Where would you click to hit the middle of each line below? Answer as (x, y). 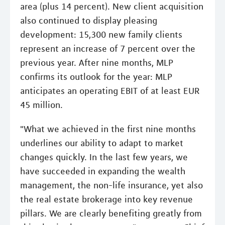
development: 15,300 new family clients (101, 34)
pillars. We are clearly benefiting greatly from (111, 213)
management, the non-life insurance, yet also (111, 185)
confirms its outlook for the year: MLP (96, 77)
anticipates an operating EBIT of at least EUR (110, 91)
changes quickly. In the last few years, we (104, 157)
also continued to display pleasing (89, 20)
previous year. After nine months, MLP (97, 63)
